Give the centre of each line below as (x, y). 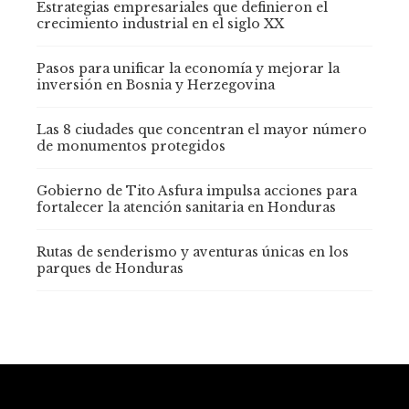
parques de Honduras (110, 269)
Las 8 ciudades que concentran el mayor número (202, 130)
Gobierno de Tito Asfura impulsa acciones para (197, 191)
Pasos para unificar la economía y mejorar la (188, 69)
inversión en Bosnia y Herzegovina (156, 85)
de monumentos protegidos (131, 147)
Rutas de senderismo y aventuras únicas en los (193, 252)
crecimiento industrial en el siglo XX (160, 24)
